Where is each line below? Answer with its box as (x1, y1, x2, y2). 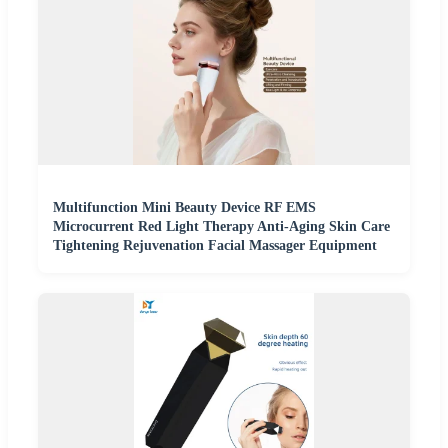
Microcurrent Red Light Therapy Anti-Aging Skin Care (53, 219, 390, 235)
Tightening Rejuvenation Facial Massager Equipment (53, 238, 377, 254)
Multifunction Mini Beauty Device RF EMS (53, 200, 316, 216)
